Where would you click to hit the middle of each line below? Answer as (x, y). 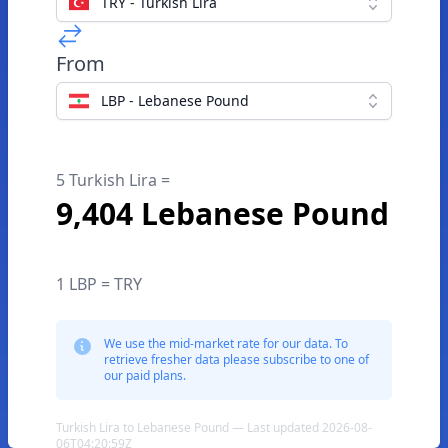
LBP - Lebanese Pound (175, 100)
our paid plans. (145, 375)
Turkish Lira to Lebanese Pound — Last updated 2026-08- (214, 427)
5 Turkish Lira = (113, 180)
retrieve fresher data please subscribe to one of (236, 359)
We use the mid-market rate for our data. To (226, 343)
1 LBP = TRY (99, 284)
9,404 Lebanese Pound (222, 213)
